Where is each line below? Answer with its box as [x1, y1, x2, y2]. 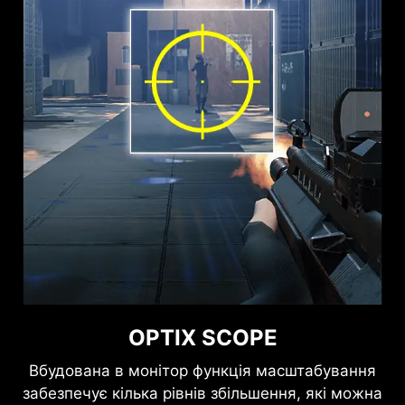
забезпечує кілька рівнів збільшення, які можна [23, 384, 382, 403]
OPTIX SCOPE [127, 325, 278, 352]
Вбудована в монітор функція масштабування [29, 362, 376, 381]
